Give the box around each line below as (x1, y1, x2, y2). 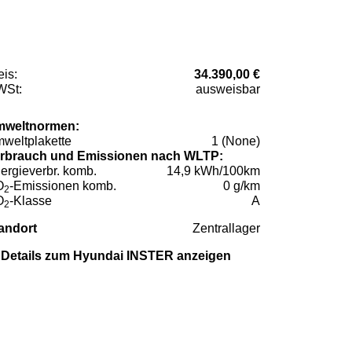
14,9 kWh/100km (167, 164, 260, 178)
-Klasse (9, 194, 52, 208)
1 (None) (211, 134, 260, 148)
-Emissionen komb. (9, 179, 116, 193)
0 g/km (223, 179, 260, 193)
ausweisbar (196, 82, 260, 97)
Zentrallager (192, 222, 260, 236)
